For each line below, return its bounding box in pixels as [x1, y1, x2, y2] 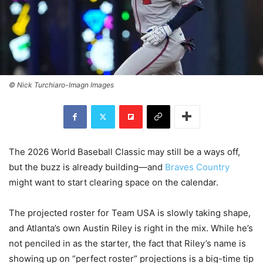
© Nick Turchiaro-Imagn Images [9, 80, 114, 89]
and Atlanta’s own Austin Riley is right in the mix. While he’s [9, 222, 253, 234]
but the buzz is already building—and [9, 161, 165, 173]
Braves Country [165, 161, 230, 173]
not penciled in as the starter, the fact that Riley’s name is [9, 237, 246, 249]
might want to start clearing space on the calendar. [9, 176, 218, 188]
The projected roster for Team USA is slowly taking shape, [9, 207, 251, 218]
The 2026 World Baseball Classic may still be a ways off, [9, 146, 240, 157]
